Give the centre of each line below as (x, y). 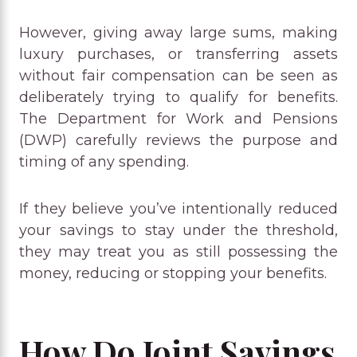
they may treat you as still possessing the (178, 251)
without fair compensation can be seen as (178, 75)
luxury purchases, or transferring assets (178, 54)
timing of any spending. (104, 161)
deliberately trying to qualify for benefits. (178, 97)
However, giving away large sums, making (178, 32)
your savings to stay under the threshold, (178, 230)
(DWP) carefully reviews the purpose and (178, 140)
